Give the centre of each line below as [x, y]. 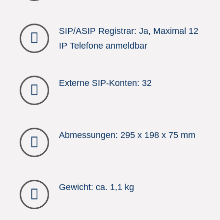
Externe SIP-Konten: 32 [105, 83]
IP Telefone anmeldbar [103, 46]
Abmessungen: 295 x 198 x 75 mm [127, 135]
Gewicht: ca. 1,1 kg [96, 187]
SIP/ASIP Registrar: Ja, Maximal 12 [129, 31]
